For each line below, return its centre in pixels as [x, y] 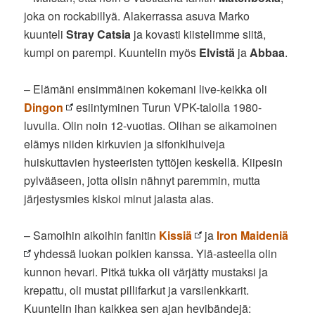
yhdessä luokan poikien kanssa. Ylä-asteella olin [154, 253]
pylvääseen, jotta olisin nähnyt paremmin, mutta [142, 180]
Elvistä [217, 52]
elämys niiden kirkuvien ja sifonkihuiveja [125, 143]
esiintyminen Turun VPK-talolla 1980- [168, 107]
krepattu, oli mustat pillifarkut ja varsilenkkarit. [137, 290]
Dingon [44, 107]
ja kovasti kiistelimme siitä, [199, 34]
